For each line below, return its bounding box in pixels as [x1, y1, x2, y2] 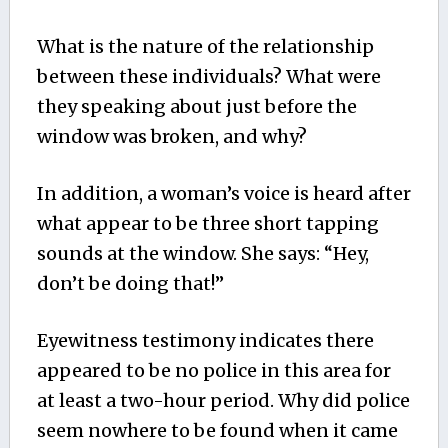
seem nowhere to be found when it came [36, 419, 398, 443]
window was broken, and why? [36, 125, 307, 149]
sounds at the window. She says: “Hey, [36, 242, 369, 266]
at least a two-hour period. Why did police [36, 389, 410, 413]
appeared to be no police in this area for [36, 359, 391, 383]
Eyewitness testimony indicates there [36, 329, 374, 353]
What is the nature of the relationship [36, 35, 374, 59]
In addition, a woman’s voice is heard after [36, 182, 411, 206]
